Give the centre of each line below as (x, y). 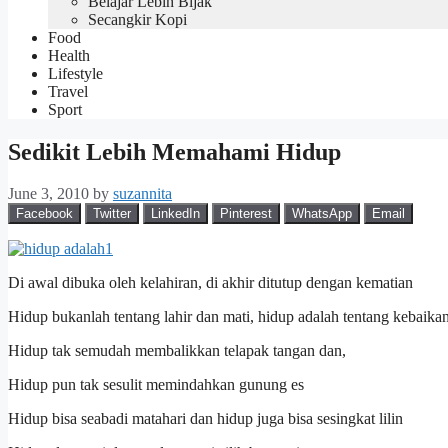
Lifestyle (75, 73)
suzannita (142, 194)
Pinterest (246, 214)
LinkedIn (175, 214)
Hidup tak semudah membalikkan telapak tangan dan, (177, 351)
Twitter (112, 214)
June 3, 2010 (48, 194)
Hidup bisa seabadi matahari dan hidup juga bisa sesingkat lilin (205, 419)
